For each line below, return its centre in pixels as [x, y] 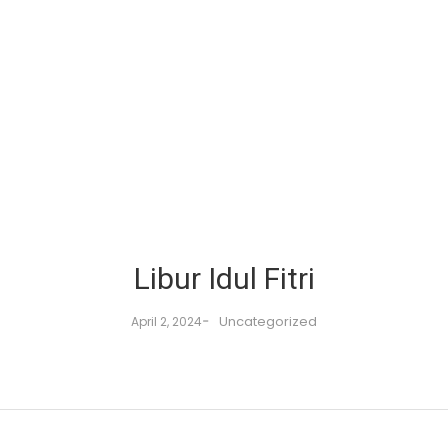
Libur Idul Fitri [224, 278]
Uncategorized [268, 321]
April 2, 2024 [166, 321]
